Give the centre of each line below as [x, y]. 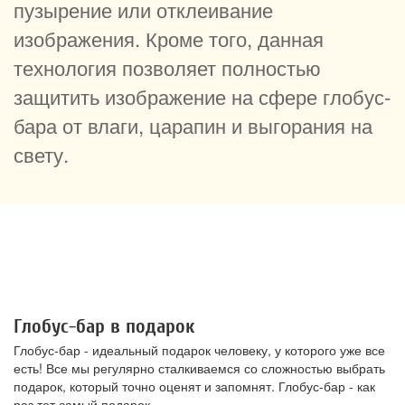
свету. [41, 154]
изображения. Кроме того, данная [169, 38]
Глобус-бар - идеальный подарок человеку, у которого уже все [199, 350]
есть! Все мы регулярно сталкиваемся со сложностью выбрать [199, 368]
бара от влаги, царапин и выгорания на [193, 125]
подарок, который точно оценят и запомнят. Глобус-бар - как [194, 386]
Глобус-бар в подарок [104, 327]
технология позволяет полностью [167, 67]
